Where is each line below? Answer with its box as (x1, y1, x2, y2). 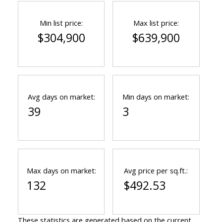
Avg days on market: (27, 92, 95, 102)
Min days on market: (122, 92, 190, 102)
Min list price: (40, 18, 83, 28)
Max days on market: (26, 166, 96, 176)
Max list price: (133, 18, 179, 28)
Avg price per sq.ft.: (124, 166, 188, 176)
